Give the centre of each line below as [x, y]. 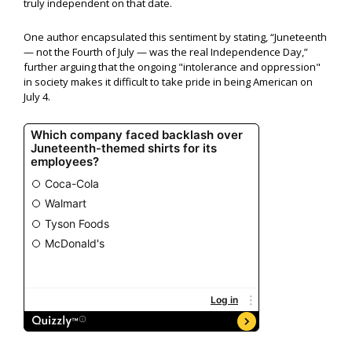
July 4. [37, 97]
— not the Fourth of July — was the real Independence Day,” [166, 52]
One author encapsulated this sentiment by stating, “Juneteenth [175, 37]
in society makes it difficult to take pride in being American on [168, 82]
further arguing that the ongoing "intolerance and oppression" [172, 67]
